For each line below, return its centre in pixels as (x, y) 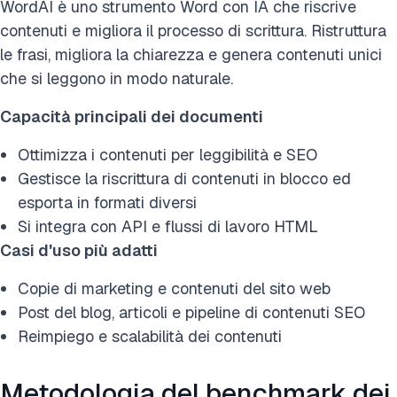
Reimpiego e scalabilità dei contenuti (150, 336)
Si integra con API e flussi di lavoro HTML (168, 226)
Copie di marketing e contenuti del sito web (174, 288)
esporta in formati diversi (107, 202)
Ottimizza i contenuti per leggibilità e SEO (167, 154)
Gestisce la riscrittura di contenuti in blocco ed (184, 178)
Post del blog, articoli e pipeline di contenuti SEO (191, 312)
